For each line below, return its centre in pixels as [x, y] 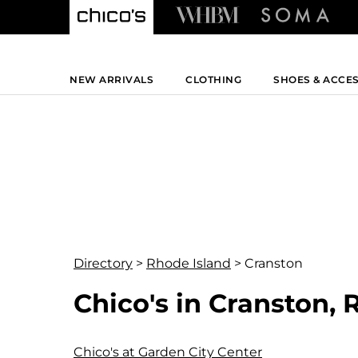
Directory [103, 263]
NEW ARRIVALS [111, 80]
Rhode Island [189, 263]
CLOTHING [213, 80]
